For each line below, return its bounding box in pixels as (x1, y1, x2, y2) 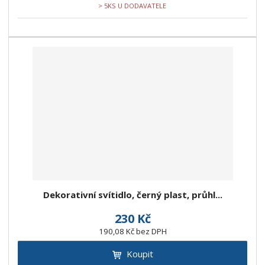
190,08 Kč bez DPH (98, 226, 167, 237)
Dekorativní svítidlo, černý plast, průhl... (43, 189, 222, 201)
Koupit (126, 248, 153, 260)
